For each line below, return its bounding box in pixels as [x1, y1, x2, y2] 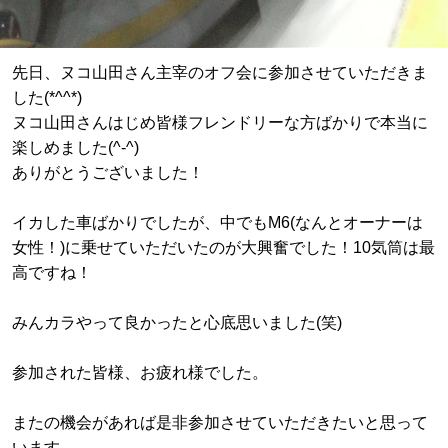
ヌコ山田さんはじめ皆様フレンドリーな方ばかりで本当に [12, 113, 428, 131]
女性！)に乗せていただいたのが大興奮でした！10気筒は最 [12, 238, 435, 256]
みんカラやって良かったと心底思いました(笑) [12, 313, 342, 331]
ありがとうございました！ [12, 163, 204, 181]
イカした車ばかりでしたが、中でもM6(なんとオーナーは [12, 213, 423, 231]
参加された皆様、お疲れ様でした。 [12, 363, 268, 381]
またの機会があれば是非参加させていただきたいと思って [12, 413, 428, 431]
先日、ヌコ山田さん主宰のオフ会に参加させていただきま [12, 63, 428, 81]
